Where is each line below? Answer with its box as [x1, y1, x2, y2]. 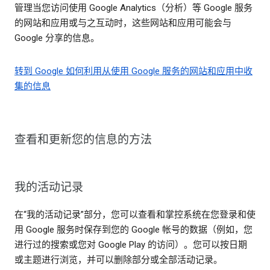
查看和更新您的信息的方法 [14, 133, 152, 147]
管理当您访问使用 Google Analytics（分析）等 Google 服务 [14, 2, 253, 14]
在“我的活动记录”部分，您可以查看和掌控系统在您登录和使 [14, 209, 256, 221]
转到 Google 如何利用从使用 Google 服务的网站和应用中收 [14, 66, 253, 77]
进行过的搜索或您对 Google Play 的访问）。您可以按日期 [14, 239, 247, 251]
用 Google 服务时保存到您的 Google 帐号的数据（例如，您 [14, 224, 253, 236]
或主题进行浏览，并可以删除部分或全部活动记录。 [14, 254, 222, 266]
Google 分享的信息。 [14, 33, 99, 44]
